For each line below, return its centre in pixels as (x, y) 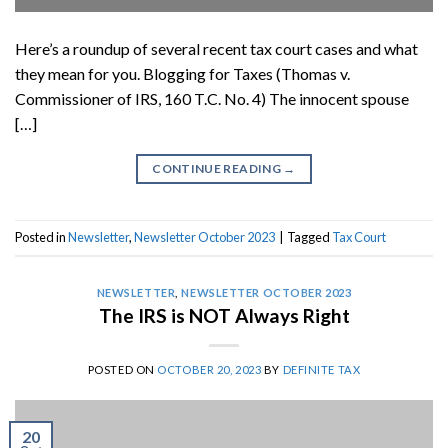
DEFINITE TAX (321, 369)
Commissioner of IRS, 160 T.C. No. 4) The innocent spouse (212, 99)
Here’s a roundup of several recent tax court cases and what (216, 49)
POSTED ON (122, 369)
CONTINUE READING (218, 169)
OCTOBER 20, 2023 (209, 369)
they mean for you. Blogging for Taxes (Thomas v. (182, 74)
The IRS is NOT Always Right (224, 315)
